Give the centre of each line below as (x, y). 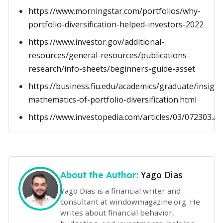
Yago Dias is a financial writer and (120, 190)
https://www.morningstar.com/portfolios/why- (114, 11)
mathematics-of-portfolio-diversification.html (112, 100)
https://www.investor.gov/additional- (96, 42)
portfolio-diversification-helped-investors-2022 (116, 24)
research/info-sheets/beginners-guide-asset (112, 69)
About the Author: (101, 175)
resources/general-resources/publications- (109, 55)
